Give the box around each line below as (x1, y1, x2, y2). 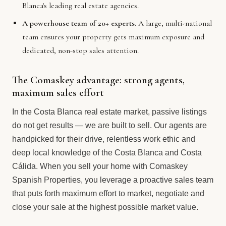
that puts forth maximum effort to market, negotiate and (12, 189, 204, 198)
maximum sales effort (12, 86, 104, 99)
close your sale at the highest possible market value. (12, 203, 198, 212)
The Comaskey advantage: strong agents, (12, 74, 185, 87)
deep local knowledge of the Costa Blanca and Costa (12, 148, 202, 157)
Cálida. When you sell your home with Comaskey (12, 162, 188, 171)
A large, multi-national (136, 18, 212, 28)
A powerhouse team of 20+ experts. (22, 18, 137, 28)
